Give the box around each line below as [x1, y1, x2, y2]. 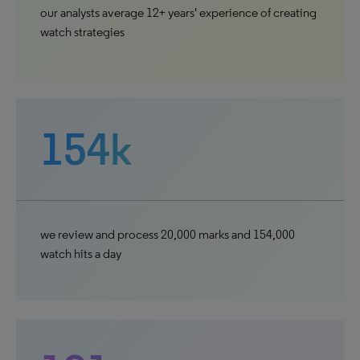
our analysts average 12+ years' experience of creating [40, 5, 317, 20]
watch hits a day [40, 246, 121, 261]
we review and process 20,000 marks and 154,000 [40, 227, 295, 242]
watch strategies [40, 24, 125, 39]
